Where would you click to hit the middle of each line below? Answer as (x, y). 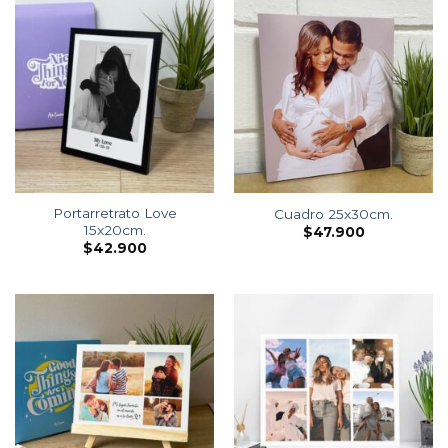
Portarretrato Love (114, 212)
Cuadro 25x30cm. (333, 213)
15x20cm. (114, 229)
